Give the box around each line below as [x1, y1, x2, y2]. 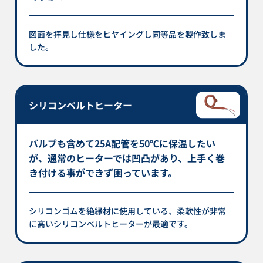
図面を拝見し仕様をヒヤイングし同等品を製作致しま [29, 28, 227, 40]
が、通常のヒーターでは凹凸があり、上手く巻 [29, 150, 225, 165]
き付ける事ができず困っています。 [29, 165, 178, 180]
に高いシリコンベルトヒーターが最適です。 [29, 217, 193, 230]
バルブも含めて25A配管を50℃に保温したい [29, 136, 216, 150]
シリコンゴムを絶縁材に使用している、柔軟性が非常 [29, 204, 227, 217]
